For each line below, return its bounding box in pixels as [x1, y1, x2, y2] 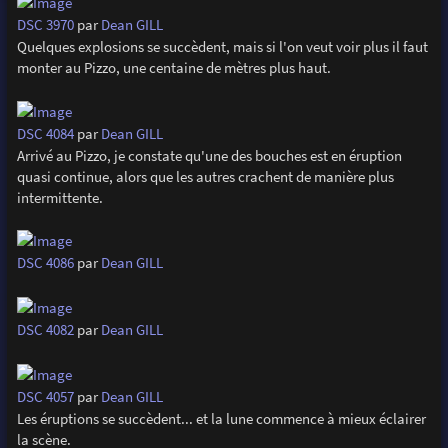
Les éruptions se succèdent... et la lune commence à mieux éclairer [16, 408, 426, 428]
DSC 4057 [16, 386, 74, 406]
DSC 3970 [16, 14, 74, 34]
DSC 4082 [16, 320, 74, 340]
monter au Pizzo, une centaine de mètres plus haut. [16, 57, 331, 77]
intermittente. [16, 187, 103, 207]
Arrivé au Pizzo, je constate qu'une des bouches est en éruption [16, 145, 402, 165]
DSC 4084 [16, 123, 74, 143]
